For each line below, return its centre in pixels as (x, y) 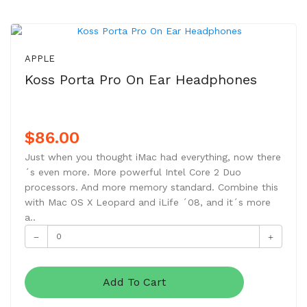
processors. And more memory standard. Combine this (151, 187)
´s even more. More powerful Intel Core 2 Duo (133, 172)
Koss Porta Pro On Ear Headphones (141, 79)
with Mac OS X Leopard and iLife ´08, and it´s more (148, 202)
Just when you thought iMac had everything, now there (153, 157)
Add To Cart (134, 282)
